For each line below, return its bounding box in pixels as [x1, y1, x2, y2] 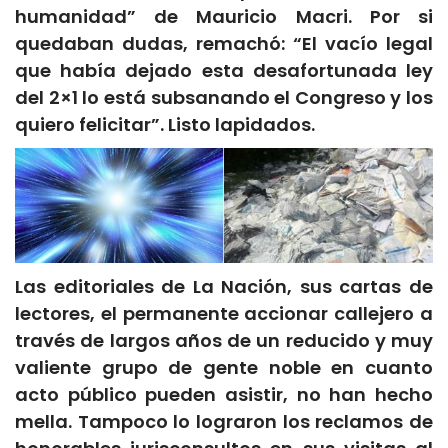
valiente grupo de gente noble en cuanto [15, 355, 433, 381]
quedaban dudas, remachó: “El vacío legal [15, 30, 433, 56]
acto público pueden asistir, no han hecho [15, 382, 433, 408]
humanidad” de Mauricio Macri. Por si [15, 3, 433, 29]
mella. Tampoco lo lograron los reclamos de [15, 409, 433, 435]
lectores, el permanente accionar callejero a [15, 301, 433, 327]
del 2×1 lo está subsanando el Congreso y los [15, 84, 433, 110]
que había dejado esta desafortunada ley [15, 57, 433, 83]
